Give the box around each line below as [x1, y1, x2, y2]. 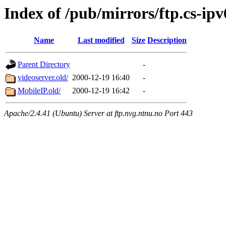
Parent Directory [18, 60, 70, 69]
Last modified [77, 36, 125, 45]
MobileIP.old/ [18, 86, 61, 95]
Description [147, 36, 187, 45]
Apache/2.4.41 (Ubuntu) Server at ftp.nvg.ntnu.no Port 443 [4, 109, 193, 118]
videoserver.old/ [18, 73, 68, 82]
